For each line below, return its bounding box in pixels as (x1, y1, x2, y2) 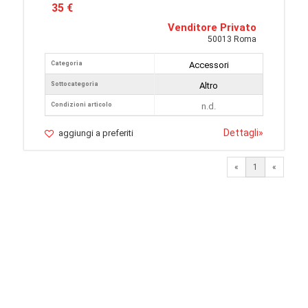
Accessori (188, 60, 229, 70)
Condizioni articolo (51, 101, 112, 108)
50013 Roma (208, 34, 256, 44)
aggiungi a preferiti (58, 128, 133, 138)
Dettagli (223, 127, 258, 138)
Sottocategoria (51, 80, 98, 87)
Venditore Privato (168, 21, 256, 34)
